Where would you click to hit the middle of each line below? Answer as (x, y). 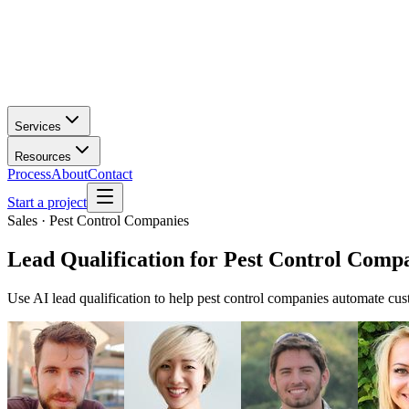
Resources (43, 157)
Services (38, 126)
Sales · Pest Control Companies (98, 220)
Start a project (47, 202)
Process (29, 174)
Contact (110, 174)
